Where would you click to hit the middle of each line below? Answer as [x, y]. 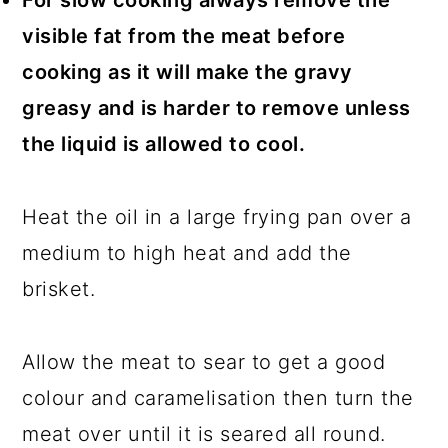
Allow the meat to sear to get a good [204, 362]
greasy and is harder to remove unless [216, 108]
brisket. [59, 289]
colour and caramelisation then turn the [218, 398]
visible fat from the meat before [184, 36]
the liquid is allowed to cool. [164, 144]
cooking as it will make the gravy [187, 72]
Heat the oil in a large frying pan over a [217, 217]
